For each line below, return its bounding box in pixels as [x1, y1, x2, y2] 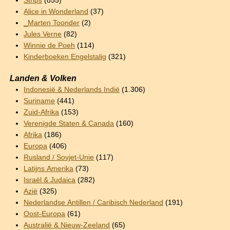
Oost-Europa [24, 209, 66, 218]
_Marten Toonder [24, 18, 80, 27]
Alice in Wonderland [24, 7, 89, 15]
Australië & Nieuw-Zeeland [24, 221, 110, 229]
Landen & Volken [10, 73, 76, 83]
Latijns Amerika [24, 164, 74, 172]
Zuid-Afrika [24, 108, 60, 116]
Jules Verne [24, 30, 62, 38]
